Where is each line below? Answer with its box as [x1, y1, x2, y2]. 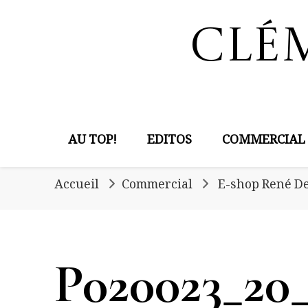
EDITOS [147, 131, 192, 152]
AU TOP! [68, 131, 117, 152]
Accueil [54, 176, 99, 197]
